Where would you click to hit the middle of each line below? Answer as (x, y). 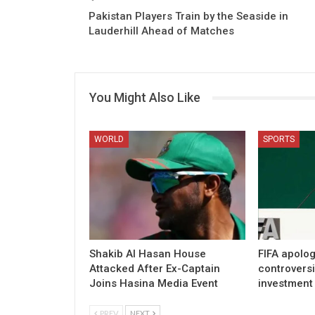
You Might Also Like (145, 97)
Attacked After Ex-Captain (155, 268)
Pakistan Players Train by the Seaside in (188, 16)
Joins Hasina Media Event (154, 283)
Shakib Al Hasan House (148, 253)
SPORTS (278, 139)
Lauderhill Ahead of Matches (161, 31)
